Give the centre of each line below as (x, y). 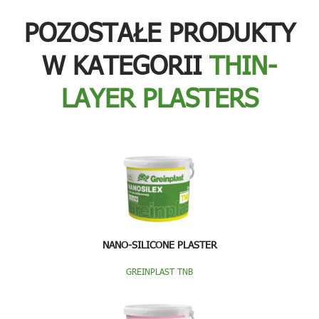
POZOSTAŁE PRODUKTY (159, 31)
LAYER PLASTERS (159, 96)
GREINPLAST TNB (159, 271)
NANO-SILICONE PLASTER (159, 245)
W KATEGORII (126, 64)
